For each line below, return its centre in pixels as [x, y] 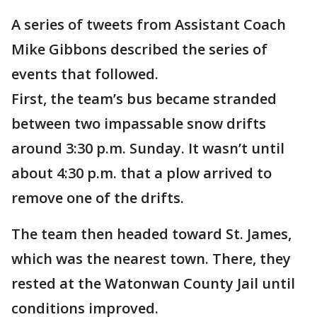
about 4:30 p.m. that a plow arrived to [142, 173]
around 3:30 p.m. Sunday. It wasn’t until [148, 148]
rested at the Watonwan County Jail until [153, 283]
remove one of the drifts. [98, 198]
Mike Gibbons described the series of [139, 49]
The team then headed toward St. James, [151, 234]
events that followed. [85, 74]
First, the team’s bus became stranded [144, 99]
